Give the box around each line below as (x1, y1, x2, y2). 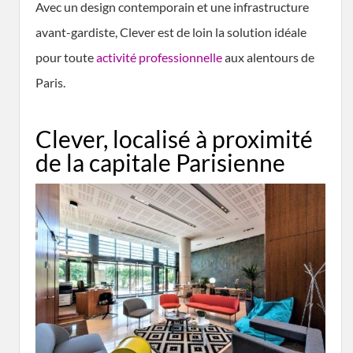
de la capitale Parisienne (35, 148, 285, 176)
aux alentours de (222, 50, 314, 65)
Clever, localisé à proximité (35, 124, 313, 153)
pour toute (35, 50, 96, 65)
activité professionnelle (96, 50, 222, 65)
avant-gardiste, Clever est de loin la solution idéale (35, 24, 307, 39)
